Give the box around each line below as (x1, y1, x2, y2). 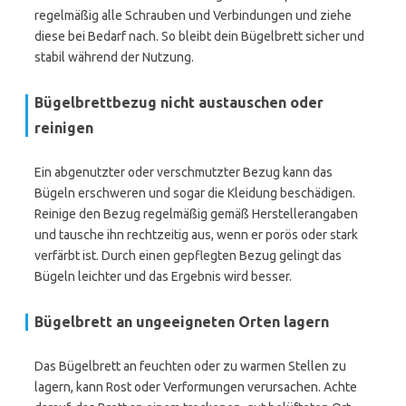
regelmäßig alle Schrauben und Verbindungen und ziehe (34, 8, 352, 23)
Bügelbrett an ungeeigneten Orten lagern (34, 314, 329, 330)
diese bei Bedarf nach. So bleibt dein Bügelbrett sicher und (34, 29, 364, 43)
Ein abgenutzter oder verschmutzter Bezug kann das (34, 165, 333, 179)
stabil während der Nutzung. (34, 50, 194, 64)
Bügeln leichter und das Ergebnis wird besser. (34, 269, 292, 284)
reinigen (34, 120, 93, 136)
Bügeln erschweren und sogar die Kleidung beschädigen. (34, 186, 355, 200)
